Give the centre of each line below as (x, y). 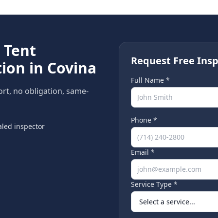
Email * (143, 152)
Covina (72, 68)
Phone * (144, 120)
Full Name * (150, 80)
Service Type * (154, 184)
